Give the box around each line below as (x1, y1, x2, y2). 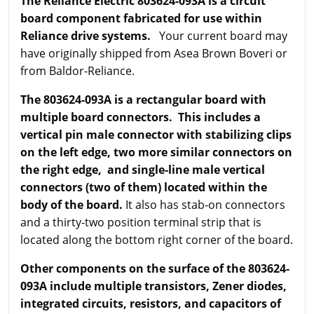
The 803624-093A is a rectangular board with (20, 91, 266, 107)
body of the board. (20, 196, 125, 212)
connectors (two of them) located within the (20, 179, 267, 195)
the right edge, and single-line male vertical (20, 161, 265, 177)
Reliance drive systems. (20, 27, 156, 43)
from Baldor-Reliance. (20, 62, 135, 78)
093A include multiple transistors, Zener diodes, (20, 278, 287, 294)
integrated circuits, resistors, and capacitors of (20, 295, 281, 311)
